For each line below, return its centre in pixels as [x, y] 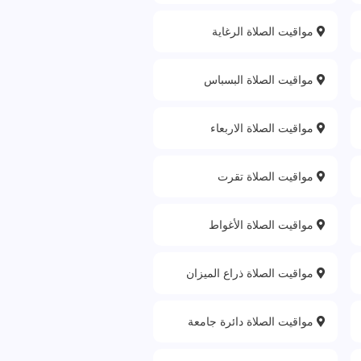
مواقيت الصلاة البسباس [261, 79]
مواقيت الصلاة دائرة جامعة [253, 321]
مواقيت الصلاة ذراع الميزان [252, 273]
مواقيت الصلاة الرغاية [265, 31]
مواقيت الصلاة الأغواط [263, 224]
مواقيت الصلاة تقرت [268, 176]
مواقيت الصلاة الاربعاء [264, 128]
